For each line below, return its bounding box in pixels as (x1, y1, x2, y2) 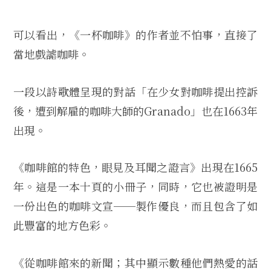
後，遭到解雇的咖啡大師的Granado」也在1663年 (13, 102, 258, 119)
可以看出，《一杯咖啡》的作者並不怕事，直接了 (13, 26, 258, 42)
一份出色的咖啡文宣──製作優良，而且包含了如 (13, 198, 258, 214)
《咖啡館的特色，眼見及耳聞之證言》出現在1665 (13, 159, 258, 175)
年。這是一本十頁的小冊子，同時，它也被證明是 (13, 178, 258, 195)
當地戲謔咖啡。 (13, 45, 90, 62)
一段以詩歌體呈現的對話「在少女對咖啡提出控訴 (13, 83, 258, 99)
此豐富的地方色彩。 (13, 217, 111, 233)
